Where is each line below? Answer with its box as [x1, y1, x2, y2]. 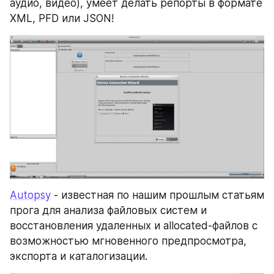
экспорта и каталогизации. [10, 250, 147, 263]
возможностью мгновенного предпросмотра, [10, 235, 246, 248]
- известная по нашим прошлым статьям [51, 189, 264, 202]
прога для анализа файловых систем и [10, 204, 207, 217]
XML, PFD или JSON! [10, 12, 114, 25]
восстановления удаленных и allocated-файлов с [10, 220, 257, 232]
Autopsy [10, 189, 51, 202]
